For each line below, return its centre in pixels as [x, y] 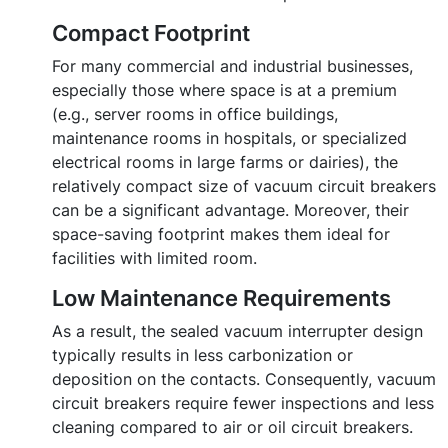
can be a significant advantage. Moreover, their [230, 210]
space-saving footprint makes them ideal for [221, 234]
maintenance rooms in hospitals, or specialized [229, 138]
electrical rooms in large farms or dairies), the [225, 162]
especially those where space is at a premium [224, 90]
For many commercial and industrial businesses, [232, 66]
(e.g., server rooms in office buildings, [195, 114]
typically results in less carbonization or [202, 355]
